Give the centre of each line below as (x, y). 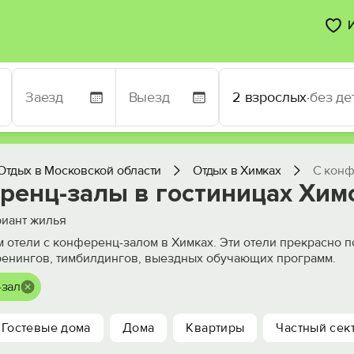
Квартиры (215, 328)
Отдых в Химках (237, 171)
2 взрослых (270, 97)
